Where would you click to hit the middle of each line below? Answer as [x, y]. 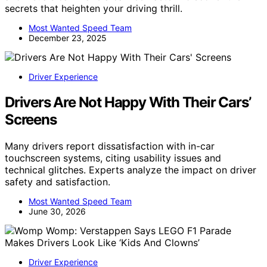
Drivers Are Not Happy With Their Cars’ [128, 103]
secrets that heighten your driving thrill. [94, 9]
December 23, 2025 [68, 38]
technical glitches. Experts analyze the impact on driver [131, 170]
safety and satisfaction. [58, 182]
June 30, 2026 [57, 212]
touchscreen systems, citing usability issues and [113, 158]
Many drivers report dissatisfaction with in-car [110, 146]
